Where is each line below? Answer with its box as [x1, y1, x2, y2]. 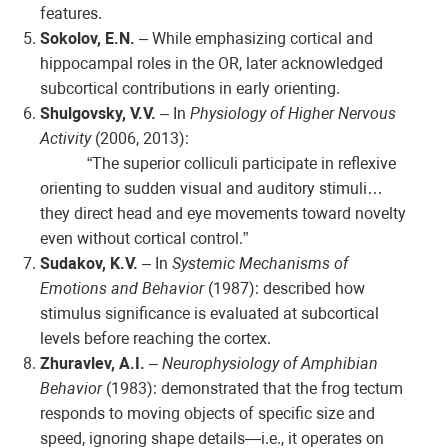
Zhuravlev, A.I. [40, 354, 145, 374]
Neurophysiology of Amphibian [162, 354, 378, 374]
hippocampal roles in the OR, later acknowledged [40, 54, 383, 74]
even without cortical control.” [40, 229, 248, 249]
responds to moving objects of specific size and [40, 404, 375, 424]
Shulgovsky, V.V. [40, 104, 156, 124]
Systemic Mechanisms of [172, 254, 348, 274]
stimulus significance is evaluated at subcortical [40, 304, 379, 324]
